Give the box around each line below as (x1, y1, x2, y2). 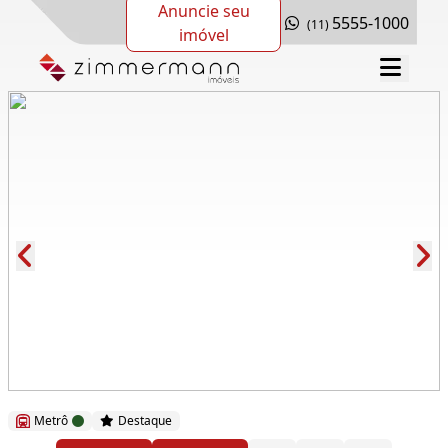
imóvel (178, 23, 229, 46)
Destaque (117, 412, 172, 430)
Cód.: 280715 (28, 356, 124, 379)
